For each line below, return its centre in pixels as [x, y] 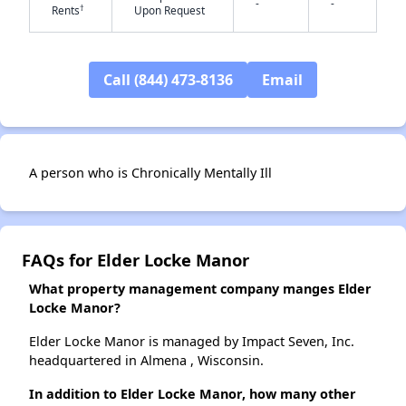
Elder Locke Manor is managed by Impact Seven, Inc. [192, 341]
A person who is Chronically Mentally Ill [150, 173]
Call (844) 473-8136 [168, 80]
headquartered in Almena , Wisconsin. [146, 360]
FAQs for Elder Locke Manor [135, 260]
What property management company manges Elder [200, 289]
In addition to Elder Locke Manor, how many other [193, 394]
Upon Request [169, 10]
